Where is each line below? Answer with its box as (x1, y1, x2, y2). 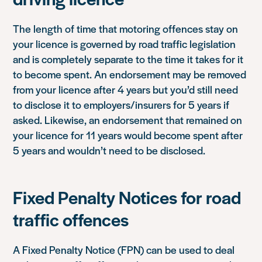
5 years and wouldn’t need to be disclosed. (13, 142, 206, 157)
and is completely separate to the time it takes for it (13, 51, 244, 66)
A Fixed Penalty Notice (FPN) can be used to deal (13, 242, 235, 257)
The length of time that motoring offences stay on (13, 20, 239, 36)
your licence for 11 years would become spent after (13, 127, 243, 142)
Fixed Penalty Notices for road (13, 184, 242, 209)
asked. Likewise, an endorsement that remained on (13, 112, 243, 127)
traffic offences (13, 206, 129, 232)
